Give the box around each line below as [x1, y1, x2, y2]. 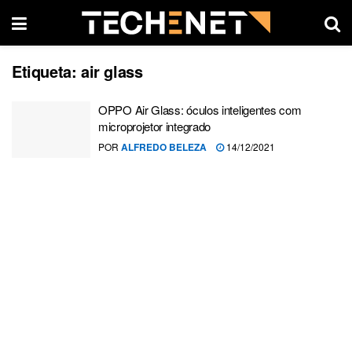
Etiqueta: [12, 60, 81, 82]
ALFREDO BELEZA [121, 140, 207, 154]
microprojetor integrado [98, 118, 211, 134]
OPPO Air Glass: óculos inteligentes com [98, 101, 302, 118]
